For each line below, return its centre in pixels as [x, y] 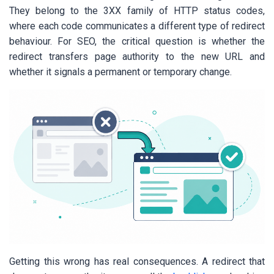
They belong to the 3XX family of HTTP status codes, [137, 11]
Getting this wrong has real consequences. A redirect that [137, 262]
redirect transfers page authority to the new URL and [137, 57]
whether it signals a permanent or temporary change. [120, 72]
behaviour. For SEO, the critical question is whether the [137, 42]
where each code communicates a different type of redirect [137, 26]
